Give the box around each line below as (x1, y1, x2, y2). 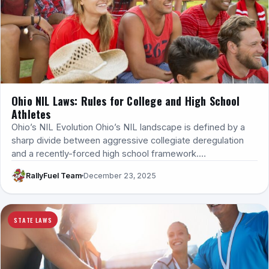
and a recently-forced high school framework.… (11, 148, 206, 160)
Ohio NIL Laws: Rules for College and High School (11, 93, 240, 109)
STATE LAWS (14, 215, 52, 225)
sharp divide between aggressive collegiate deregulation (11, 135, 244, 147)
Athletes (11, 106, 51, 122)
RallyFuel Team (26, 171, 82, 180)
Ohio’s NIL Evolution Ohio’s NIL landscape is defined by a (11, 122, 245, 133)
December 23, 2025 (83, 171, 156, 180)
